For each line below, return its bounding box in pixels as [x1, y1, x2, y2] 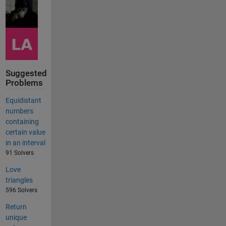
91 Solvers [5, 149, 34, 156]
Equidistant [5, 96, 41, 104]
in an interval [5, 138, 45, 147]
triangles [5, 176, 33, 184]
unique [5, 213, 27, 221]
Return [5, 202, 27, 211]
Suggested [5, 69, 47, 79]
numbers [5, 106, 33, 115]
